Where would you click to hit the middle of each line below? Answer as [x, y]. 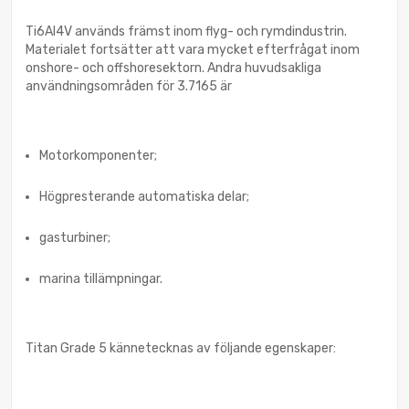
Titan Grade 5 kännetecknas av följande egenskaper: [181, 349]
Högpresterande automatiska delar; [144, 197]
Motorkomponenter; [98, 156]
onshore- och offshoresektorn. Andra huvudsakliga [173, 68]
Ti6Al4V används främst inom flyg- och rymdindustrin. [186, 32]
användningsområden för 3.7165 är [129, 87]
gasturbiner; [75, 238]
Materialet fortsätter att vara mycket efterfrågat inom [193, 50]
